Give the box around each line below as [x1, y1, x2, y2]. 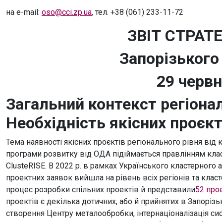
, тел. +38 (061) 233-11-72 [92, 7, 183, 17]
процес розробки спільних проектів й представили [6, 185, 195, 194]
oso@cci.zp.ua [42, 7, 92, 17]
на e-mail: [6, 7, 42, 17]
